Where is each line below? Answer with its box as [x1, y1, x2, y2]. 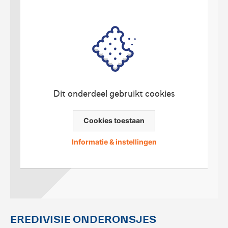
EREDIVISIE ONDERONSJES [10, 214, 156, 225]
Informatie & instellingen [71, 137, 157, 146]
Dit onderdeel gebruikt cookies [53, 88, 175, 99]
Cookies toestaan [83, 116, 145, 125]
